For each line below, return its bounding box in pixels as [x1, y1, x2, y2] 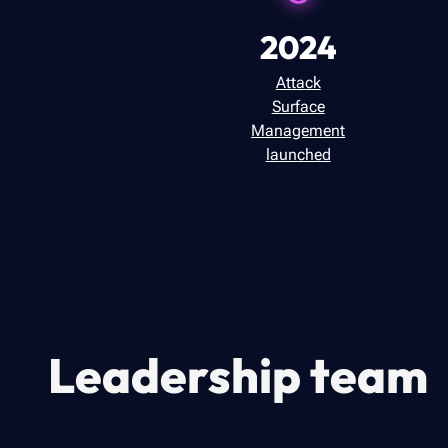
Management [251, 121, 346, 140]
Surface [271, 97, 325, 116]
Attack [275, 73, 321, 92]
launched [265, 145, 331, 164]
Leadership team [48, 345, 428, 405]
